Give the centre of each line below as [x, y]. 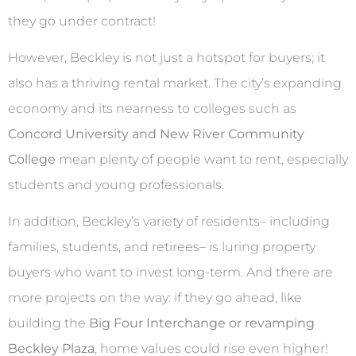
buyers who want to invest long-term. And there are [170, 273]
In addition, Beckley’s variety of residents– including [169, 222]
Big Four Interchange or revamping [202, 323]
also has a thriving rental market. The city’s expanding [175, 83]
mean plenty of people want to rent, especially [202, 159]
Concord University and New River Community [156, 133]
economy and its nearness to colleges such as [152, 108]
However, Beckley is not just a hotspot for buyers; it [166, 57]
